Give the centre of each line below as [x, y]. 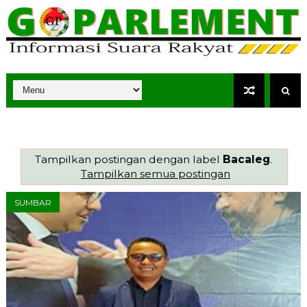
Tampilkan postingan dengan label [128, 159]
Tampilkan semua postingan [156, 173]
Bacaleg [246, 159]
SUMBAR [33, 203]
